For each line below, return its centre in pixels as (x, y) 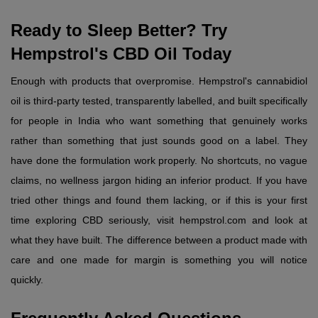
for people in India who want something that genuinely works (159, 121)
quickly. (27, 280)
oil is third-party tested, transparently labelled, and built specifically (159, 101)
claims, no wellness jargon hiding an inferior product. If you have (159, 181)
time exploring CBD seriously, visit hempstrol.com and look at (159, 220)
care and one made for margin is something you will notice (159, 260)
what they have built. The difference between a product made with (159, 240)
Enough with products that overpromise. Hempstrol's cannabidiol (159, 81)
